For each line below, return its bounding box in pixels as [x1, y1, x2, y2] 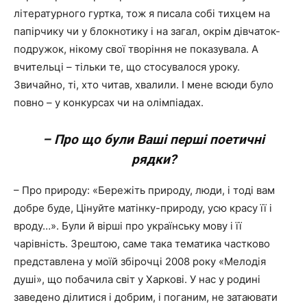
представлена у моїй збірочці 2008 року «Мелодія [14, 255, 266, 268]
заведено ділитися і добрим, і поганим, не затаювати [14, 291, 278, 304]
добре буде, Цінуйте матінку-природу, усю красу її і [14, 201, 272, 214]
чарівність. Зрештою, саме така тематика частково [14, 237, 270, 250]
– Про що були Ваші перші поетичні [42, 132, 265, 147]
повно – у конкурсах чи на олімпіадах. [14, 96, 204, 109]
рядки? [131, 151, 176, 167]
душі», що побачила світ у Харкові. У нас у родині [14, 273, 260, 286]
